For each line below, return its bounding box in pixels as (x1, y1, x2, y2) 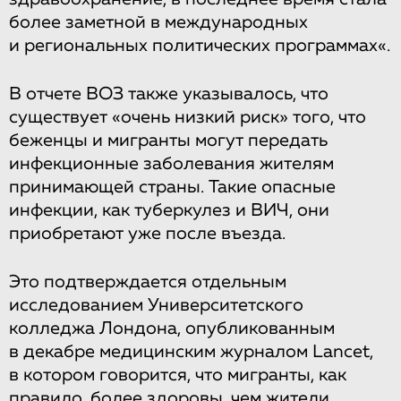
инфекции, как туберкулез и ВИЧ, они (9, 200, 329, 219)
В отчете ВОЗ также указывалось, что (9, 84, 328, 103)
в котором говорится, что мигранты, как (9, 365, 346, 384)
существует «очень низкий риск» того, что (9, 107, 366, 126)
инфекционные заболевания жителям (9, 154, 334, 173)
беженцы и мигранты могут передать (9, 131, 328, 149)
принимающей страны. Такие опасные (9, 177, 336, 196)
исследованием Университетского (9, 295, 303, 314)
